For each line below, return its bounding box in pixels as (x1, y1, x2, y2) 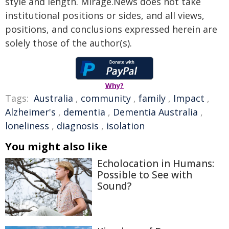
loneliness (5, 119, 49, 132)
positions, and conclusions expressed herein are (5, 22, 217, 35)
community (81, 91, 131, 104)
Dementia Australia (113, 105, 198, 118)
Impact (173, 91, 204, 104)
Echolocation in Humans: (97, 156, 214, 170)
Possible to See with (97, 168, 192, 181)
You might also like (5, 139, 107, 153)
